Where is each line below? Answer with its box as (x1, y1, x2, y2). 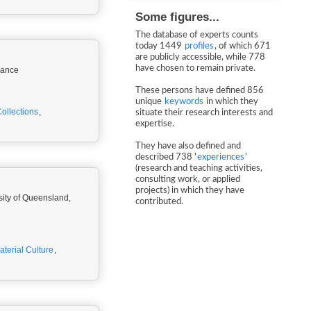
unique (135, 97, 164, 106)
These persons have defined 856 (135, 86, 264, 95)
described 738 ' (135, 153, 196, 162)
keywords (165, 97, 203, 106)
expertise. (135, 119, 174, 128)
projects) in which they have (135, 186, 244, 195)
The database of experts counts (135, 31, 258, 40)
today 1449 (135, 42, 184, 51)
